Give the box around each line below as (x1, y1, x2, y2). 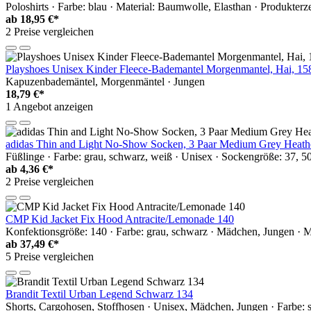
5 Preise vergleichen (6, 250, 94, 262)
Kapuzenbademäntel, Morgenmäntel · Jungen (6, 75, 205, 87)
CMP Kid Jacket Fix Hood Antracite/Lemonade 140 (6, 212, 234, 225)
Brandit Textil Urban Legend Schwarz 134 (6, 287, 193, 300)
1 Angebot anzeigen (6, 100, 93, 112)
